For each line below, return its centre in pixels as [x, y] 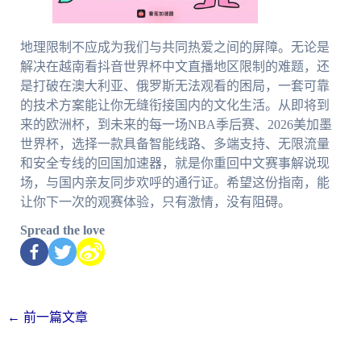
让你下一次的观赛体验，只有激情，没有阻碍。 [155, 201]
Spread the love [62, 230]
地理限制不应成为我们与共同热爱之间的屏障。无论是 [174, 47]
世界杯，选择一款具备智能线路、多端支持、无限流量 [174, 143]
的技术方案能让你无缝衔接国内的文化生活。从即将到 [174, 105]
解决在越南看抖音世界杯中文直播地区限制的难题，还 [174, 66]
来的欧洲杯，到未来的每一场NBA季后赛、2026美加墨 [176, 124]
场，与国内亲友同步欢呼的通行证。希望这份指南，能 [174, 182]
